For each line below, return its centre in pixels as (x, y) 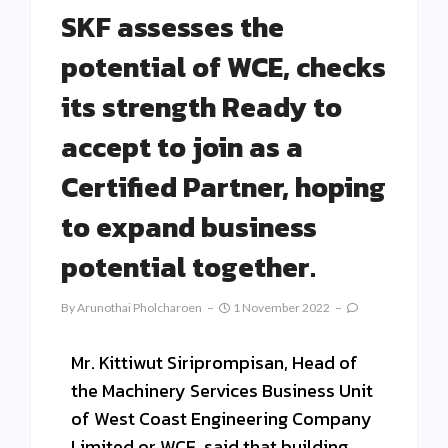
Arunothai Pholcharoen (139, 308)
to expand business (189, 227)
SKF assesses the (172, 27)
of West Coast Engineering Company (221, 419)
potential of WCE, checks (223, 67)
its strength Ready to (201, 107)
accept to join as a (182, 147)
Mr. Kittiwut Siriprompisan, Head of (214, 363)
